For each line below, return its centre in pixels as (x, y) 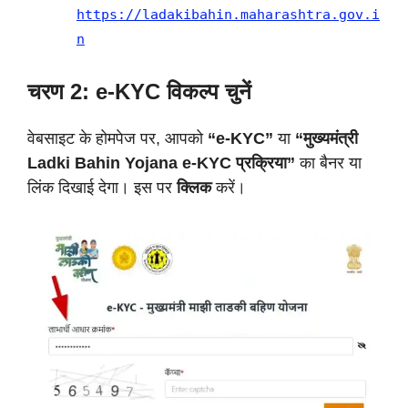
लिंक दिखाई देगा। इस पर (102, 188)
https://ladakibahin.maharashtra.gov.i (228, 15)
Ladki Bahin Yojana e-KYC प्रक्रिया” (161, 163)
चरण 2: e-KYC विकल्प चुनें (139, 92)
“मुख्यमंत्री (326, 138)
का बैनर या (328, 163)
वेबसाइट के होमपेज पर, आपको (117, 138)
